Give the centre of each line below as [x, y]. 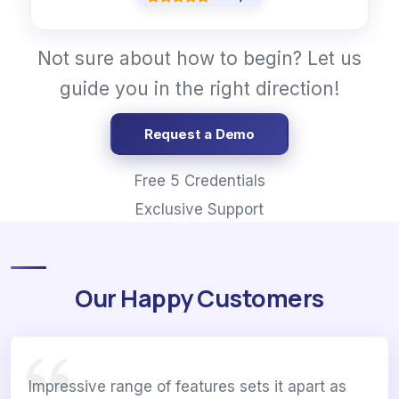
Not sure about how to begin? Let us [199, 59]
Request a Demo [199, 134]
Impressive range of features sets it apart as [187, 387]
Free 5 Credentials [199, 181]
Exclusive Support [199, 210]
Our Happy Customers [199, 298]
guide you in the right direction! [199, 89]
